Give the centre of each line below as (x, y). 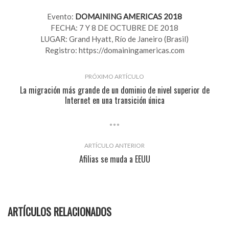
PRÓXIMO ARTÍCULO (114, 76)
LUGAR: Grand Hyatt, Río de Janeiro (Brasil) (114, 39)
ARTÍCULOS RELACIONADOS (60, 211)
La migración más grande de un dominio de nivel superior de (114, 90)
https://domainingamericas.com (131, 50)
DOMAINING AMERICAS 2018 (129, 16)
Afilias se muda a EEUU (114, 159)
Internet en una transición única (114, 100)
